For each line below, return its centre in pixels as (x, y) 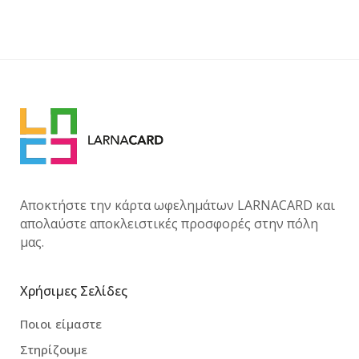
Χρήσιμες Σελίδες (74, 291)
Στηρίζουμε (54, 349)
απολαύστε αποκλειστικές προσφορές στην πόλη (169, 224)
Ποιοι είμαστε (61, 324)
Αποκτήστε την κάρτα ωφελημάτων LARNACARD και (177, 205)
